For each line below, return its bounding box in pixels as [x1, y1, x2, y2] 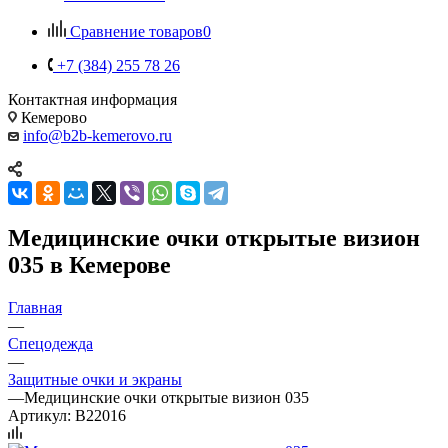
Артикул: [8, 406, 71, 424]
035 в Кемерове [8, 251, 171, 278]
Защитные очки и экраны [8, 370, 182, 388]
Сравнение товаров [70, 22, 203, 40]
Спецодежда [8, 334, 93, 352]
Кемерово [17, 108, 87, 126]
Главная [8, 298, 62, 316]
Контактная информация [8, 90, 177, 108]
